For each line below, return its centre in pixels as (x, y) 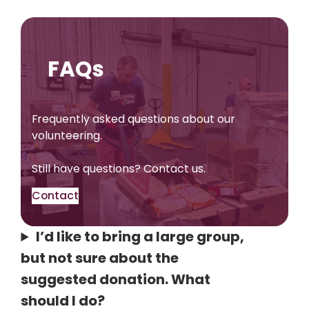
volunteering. (67, 135)
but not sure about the (100, 258)
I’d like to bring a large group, (140, 237)
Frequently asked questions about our (134, 119)
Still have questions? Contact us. (119, 168)
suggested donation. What (116, 280)
